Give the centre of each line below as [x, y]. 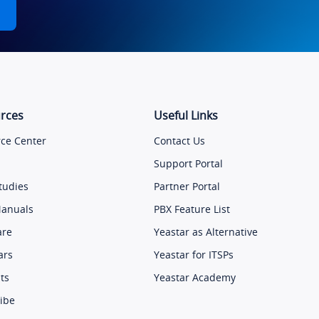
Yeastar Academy [195, 278]
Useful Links [186, 116]
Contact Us [179, 141]
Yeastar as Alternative [206, 232]
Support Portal [188, 164]
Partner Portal [187, 187]
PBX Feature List [192, 209]
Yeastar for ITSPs [194, 255]
